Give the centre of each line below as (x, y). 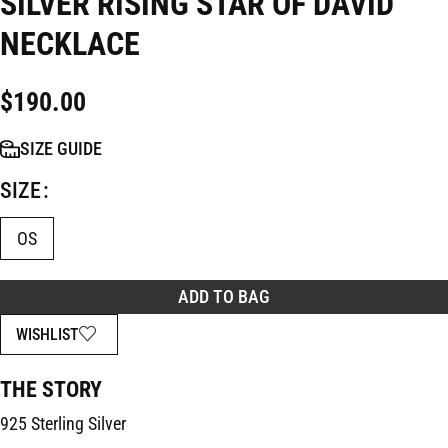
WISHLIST (47, 334)
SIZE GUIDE (61, 148)
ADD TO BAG (224, 296)
